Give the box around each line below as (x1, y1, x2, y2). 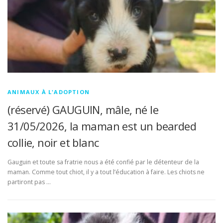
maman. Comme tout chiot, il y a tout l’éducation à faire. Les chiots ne (7, 167, 205, 176)
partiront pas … (7, 177, 51, 186)
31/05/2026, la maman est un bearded (7, 118, 196, 133)
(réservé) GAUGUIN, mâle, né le (7, 102, 158, 117)
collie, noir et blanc (7, 134, 99, 150)
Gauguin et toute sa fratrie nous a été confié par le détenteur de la (7, 157, 199, 166)
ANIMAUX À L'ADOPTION (7, 88, 90, 96)
